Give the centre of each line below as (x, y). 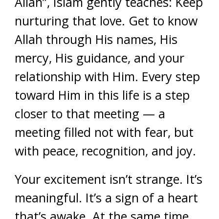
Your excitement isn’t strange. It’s (109, 179)
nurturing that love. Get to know (106, 21)
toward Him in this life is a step (102, 95)
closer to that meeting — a (90, 113)
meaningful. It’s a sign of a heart (106, 197)
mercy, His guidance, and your (99, 58)
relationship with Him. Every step (107, 76)
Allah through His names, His (96, 39)
